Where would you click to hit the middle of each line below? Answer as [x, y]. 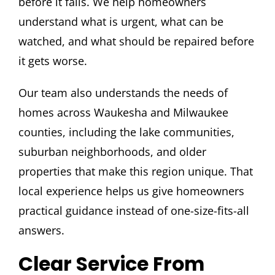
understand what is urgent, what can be [121, 22]
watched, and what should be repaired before [136, 41]
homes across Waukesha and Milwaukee [123, 113]
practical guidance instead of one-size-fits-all [134, 211]
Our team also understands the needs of [123, 93]
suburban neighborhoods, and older [112, 152]
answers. [41, 230]
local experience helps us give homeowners [131, 191]
